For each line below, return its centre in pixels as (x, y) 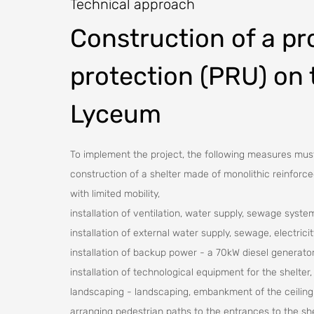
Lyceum (116, 114)
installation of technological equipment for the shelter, (191, 272)
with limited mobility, (115, 194)
